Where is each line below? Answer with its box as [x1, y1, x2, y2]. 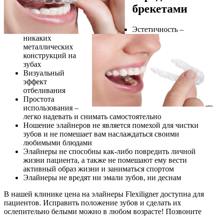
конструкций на [23, 51, 76, 60]
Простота [23, 94, 54, 103]
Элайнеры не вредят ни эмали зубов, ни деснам [23, 173, 181, 182]
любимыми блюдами [23, 138, 92, 147]
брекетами [132, 2, 187, 15]
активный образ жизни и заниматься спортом [23, 164, 174, 173]
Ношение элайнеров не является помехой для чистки [23, 121, 199, 129]
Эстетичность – [132, 25, 184, 33]
